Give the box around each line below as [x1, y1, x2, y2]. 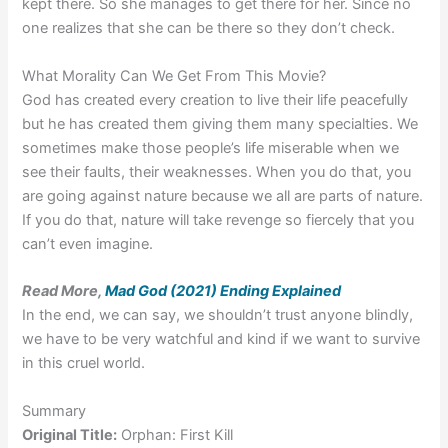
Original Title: [22, 425, 118, 444]
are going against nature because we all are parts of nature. [22, 186, 424, 205]
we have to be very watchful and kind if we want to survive [22, 330, 421, 349]
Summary [22, 401, 87, 420]
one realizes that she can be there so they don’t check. [22, 19, 396, 38]
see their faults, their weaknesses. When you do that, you [22, 162, 412, 181]
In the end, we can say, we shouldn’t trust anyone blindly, [22, 306, 414, 325]
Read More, [22, 282, 106, 301]
